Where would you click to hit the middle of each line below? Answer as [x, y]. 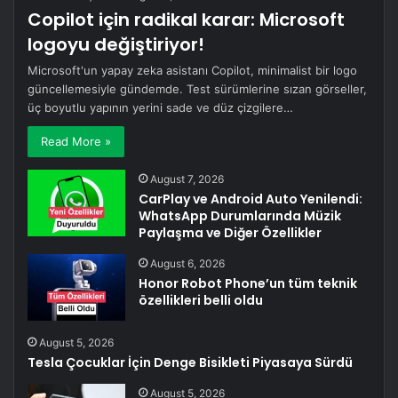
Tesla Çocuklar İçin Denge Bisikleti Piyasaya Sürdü [191, 362]
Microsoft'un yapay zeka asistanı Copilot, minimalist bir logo [193, 70]
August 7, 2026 [187, 179]
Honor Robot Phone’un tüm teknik [248, 283]
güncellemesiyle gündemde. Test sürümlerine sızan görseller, [198, 88]
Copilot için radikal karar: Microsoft [187, 19]
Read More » [76, 141]
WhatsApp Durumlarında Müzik [240, 215]
